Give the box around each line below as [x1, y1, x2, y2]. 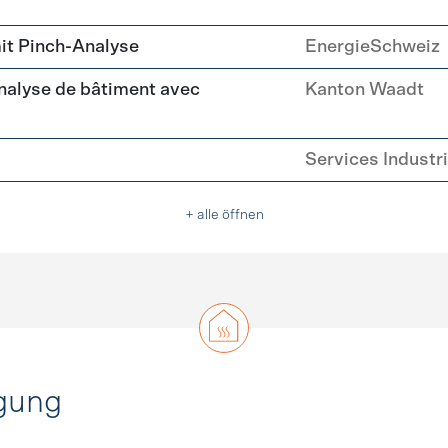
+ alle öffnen [184, 208, 264, 222]
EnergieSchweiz [304, 38, 440, 56]
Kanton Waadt [304, 81, 424, 99]
